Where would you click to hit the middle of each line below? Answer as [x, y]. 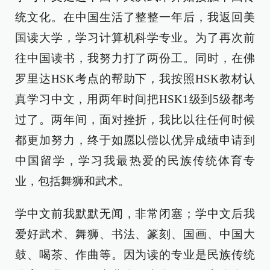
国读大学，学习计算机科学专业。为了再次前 [135, 38]
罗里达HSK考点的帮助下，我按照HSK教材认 [135, 79]
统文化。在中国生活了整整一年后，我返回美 [135, 17]
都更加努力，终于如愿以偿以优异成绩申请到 [135, 140]
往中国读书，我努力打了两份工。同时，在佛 [135, 58]
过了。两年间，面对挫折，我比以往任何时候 [135, 120]
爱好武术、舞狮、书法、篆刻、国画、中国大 [135, 234]
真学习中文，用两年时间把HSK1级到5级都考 [135, 99]
